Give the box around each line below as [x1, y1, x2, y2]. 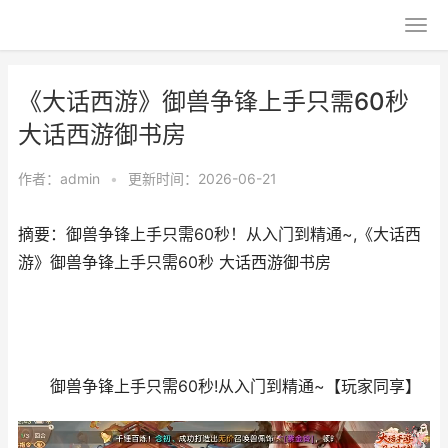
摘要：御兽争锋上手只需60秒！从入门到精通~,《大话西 [18, 225, 421, 244]
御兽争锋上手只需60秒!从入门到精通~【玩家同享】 [18, 377, 421, 396]
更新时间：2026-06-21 [128, 170, 277, 187]
